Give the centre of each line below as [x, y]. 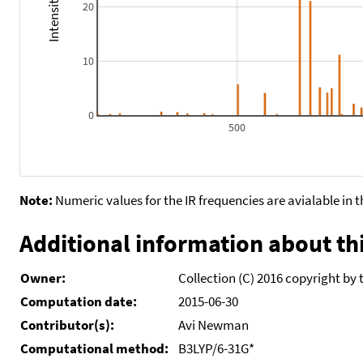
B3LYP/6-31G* [216, 348]
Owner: [43, 278]
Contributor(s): [67, 325]
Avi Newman [214, 325]
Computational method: [96, 348]
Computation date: [79, 301]
